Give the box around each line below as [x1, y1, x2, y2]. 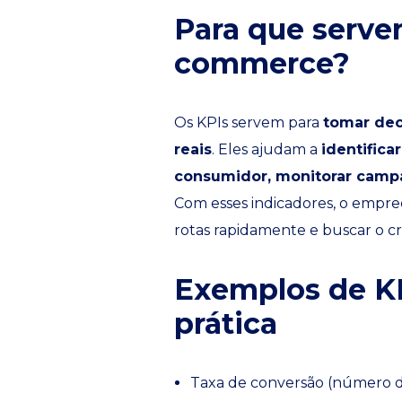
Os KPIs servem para [174, 114, 323, 131]
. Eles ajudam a [212, 141, 321, 158]
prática [174, 306, 277, 341]
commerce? [174, 46, 350, 81]
